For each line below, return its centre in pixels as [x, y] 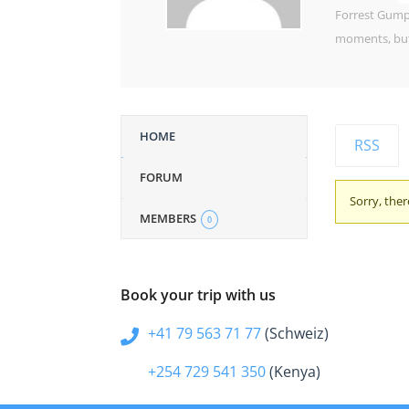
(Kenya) [293, 372]
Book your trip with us [198, 295]
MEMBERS [169, 218]
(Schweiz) [295, 333]
